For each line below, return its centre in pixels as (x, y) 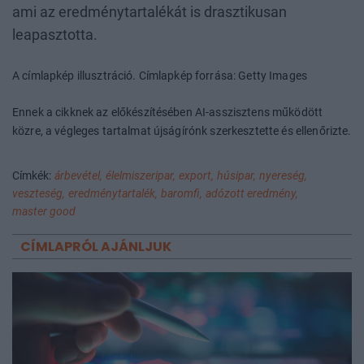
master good (44, 212)
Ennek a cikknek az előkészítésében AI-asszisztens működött (168, 112)
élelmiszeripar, (141, 176)
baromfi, (182, 194)
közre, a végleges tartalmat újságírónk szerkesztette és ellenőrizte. (182, 131)
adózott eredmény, (252, 194)
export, (196, 176)
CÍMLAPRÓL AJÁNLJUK (96, 247)
